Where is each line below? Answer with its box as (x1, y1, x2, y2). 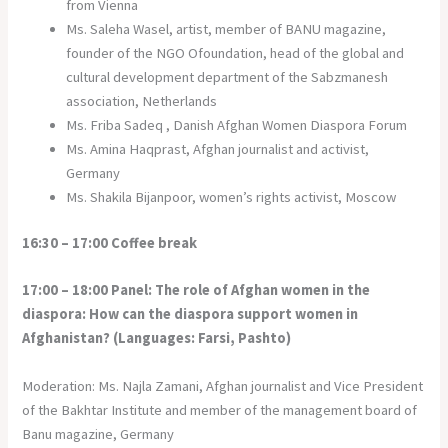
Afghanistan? (22, 329, 114, 348)
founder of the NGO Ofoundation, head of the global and (66, 44, 405, 63)
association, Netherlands (66, 92, 218, 111)
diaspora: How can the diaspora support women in (22, 305, 359, 324)
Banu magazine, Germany (22, 424, 175, 443)
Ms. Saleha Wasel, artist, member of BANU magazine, (66, 20, 387, 39)
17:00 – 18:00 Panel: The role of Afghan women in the (22, 281, 371, 300)
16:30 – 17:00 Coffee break (22, 234, 198, 253)
